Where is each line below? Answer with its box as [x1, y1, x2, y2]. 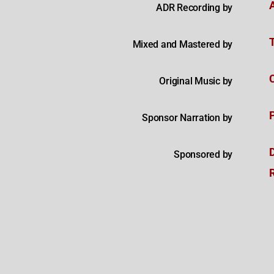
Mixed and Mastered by [132, 38, 232, 50]
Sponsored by [174, 148, 232, 160]
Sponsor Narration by [142, 111, 232, 124]
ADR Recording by [156, 1, 232, 13]
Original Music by [159, 75, 232, 87]
